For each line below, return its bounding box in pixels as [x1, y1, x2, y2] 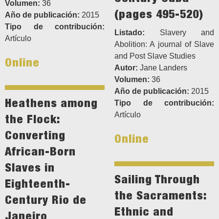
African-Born [5, 144, 76, 158]
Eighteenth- [5, 176, 70, 191]
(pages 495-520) [114, 7, 203, 21]
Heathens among [5, 96, 98, 110]
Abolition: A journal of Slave [114, 40, 214, 49]
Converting [5, 128, 66, 142]
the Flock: [5, 112, 60, 126]
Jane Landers [138, 64, 187, 72]
